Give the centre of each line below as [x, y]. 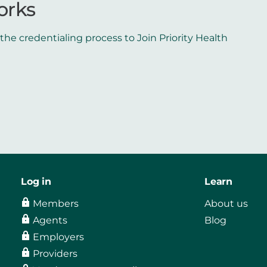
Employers [59, 237]
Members [56, 204]
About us [226, 204]
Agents [50, 221]
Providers [55, 254]
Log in [36, 182]
